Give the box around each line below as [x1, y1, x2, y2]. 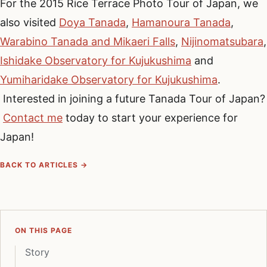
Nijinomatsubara [181, 35, 263, 48]
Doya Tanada [59, 15, 126, 29]
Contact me [3, 111, 63, 124]
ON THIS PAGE [15, 225, 72, 235]
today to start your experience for [63, 111, 238, 124]
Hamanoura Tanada [132, 15, 231, 29]
